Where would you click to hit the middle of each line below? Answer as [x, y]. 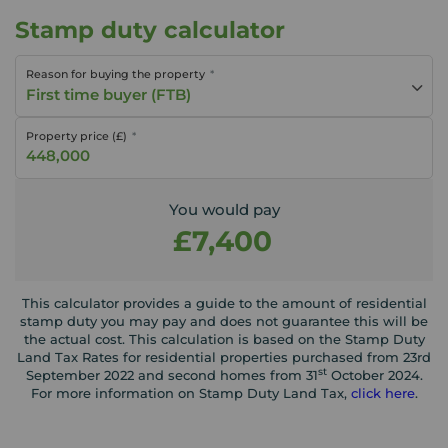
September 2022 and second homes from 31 [171, 374]
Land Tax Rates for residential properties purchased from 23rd [224, 356]
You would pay [224, 209]
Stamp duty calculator [150, 30]
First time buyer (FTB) [108, 95]
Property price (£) [76, 136]
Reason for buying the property [115, 74]
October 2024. [374, 374]
